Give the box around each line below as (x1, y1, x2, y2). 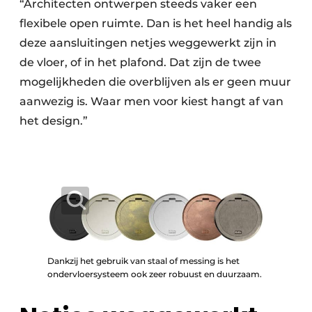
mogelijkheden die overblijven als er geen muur (19, 75, 291, 88)
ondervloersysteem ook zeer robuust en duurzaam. (47, 269, 262, 280)
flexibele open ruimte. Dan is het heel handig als (19, 17, 292, 30)
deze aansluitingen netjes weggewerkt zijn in (19, 36, 276, 49)
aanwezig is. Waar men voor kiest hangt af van (19, 95, 283, 108)
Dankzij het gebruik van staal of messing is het (47, 256, 240, 267)
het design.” (19, 114, 88, 127)
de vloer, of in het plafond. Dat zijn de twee (19, 56, 261, 69)
